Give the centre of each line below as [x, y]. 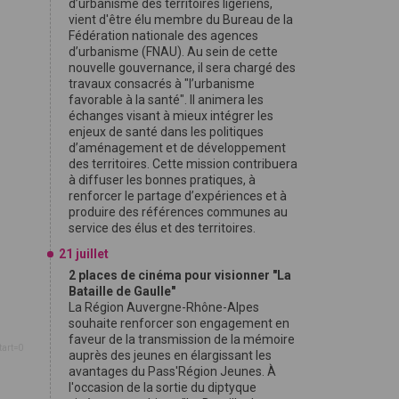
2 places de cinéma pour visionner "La [180, 275]
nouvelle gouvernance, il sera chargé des [182, 68]
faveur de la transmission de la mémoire [182, 339]
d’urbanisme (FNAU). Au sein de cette [173, 52]
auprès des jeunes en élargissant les [170, 355]
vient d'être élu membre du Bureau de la [181, 20]
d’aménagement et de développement [177, 148]
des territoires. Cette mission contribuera [183, 164]
